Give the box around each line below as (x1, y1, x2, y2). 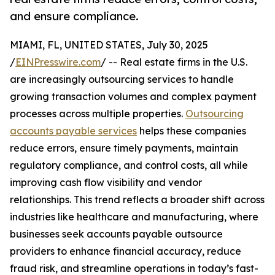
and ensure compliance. (10, 9, 139, 23)
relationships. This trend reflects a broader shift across (10, 193, 265, 206)
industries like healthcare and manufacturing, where (10, 211, 258, 223)
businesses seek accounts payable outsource (10, 228, 223, 241)
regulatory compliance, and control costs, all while (10, 159, 248, 172)
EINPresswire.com (15, 56, 101, 69)
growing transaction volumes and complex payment (10, 90, 257, 103)
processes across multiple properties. (10, 107, 185, 120)
